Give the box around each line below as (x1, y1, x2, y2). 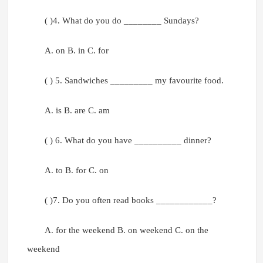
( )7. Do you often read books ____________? (44, 195, 217, 205)
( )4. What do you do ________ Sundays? (44, 16, 199, 26)
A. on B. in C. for (44, 46, 109, 56)
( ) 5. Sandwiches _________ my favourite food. (44, 76, 224, 86)
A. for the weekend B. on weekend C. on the (44, 225, 208, 235)
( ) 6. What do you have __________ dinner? (44, 136, 211, 146)
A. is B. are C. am (44, 106, 110, 116)
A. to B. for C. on (44, 166, 109, 176)
